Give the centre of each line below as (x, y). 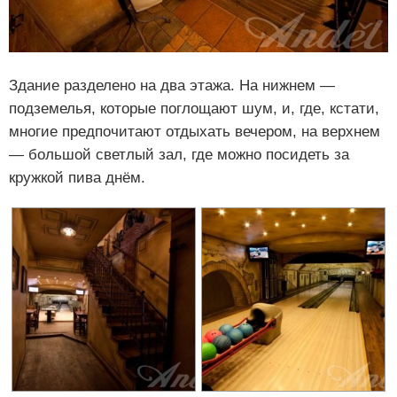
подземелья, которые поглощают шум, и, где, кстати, (194, 108)
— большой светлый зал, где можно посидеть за (179, 154)
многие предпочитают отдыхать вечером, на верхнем (195, 131)
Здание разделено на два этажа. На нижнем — (172, 85)
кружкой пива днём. (77, 177)
